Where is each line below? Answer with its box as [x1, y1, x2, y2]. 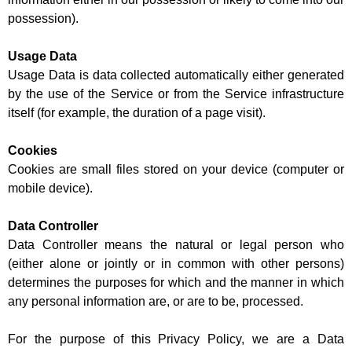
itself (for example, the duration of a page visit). [8, 106, 266, 120]
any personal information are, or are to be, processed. [8, 295, 303, 309]
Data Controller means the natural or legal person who [8, 238, 344, 252]
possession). [8, 12, 79, 26]
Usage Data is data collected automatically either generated [8, 68, 344, 82]
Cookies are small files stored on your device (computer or [8, 163, 344, 177]
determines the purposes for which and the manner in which [8, 276, 344, 290]
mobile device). [8, 181, 93, 196]
